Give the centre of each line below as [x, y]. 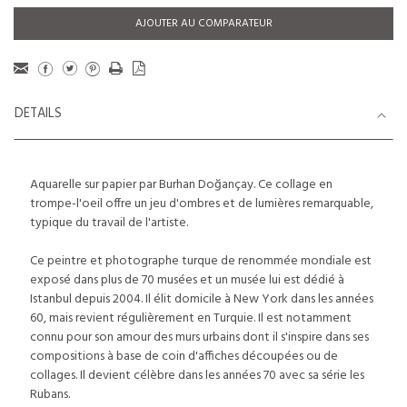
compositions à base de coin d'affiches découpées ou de [184, 357]
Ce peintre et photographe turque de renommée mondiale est [201, 261]
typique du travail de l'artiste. [109, 223]
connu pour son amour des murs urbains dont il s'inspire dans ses [199, 338]
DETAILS [38, 114]
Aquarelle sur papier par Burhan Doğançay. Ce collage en [181, 185]
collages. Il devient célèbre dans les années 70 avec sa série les [197, 376]
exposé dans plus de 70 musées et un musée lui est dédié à [187, 280]
